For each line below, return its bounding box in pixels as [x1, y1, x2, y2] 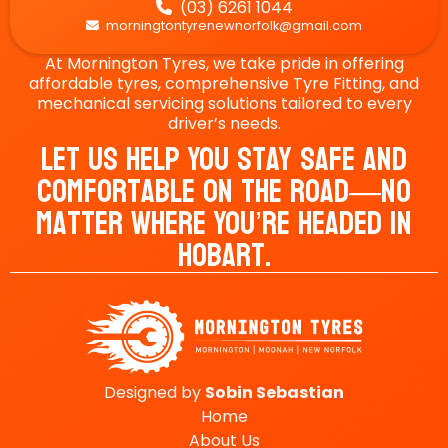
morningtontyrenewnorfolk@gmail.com [103, 17, 362, 35]
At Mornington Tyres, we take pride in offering [44, 52, 404, 76]
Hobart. [177, 227, 271, 286]
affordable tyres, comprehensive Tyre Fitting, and [29, 72, 419, 96]
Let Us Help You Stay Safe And [41, 131, 407, 190]
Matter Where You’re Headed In [36, 195, 412, 254]
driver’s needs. [167, 112, 281, 136]
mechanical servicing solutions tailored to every [36, 92, 412, 116]
